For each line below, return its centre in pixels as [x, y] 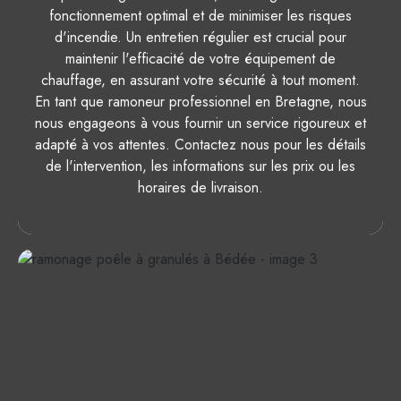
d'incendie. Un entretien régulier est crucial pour [200, 38]
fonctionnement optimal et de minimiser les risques [200, 16]
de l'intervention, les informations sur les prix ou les [200, 166]
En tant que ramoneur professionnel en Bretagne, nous [200, 102]
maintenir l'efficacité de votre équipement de [200, 59]
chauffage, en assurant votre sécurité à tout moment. [200, 81]
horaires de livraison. [200, 188]
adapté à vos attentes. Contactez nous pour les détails [200, 145]
